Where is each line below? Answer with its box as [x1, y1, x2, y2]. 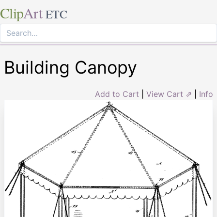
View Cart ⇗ [146, 89, 192, 99]
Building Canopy [4, 57, 137, 78]
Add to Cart [95, 89, 139, 99]
